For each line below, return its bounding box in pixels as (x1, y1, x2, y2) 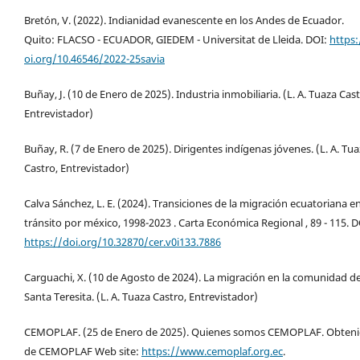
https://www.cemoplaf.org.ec (141, 343, 283, 358)
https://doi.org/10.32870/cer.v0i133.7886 (24, 234, 221, 249)
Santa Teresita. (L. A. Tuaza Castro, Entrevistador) (24, 288, 258, 304)
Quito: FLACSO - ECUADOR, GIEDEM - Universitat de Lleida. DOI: (24, 31, 329, 47)
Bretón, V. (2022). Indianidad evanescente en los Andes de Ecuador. (24, 12, 344, 27)
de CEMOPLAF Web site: (24, 343, 141, 358)
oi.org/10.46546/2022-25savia (24, 51, 165, 66)
